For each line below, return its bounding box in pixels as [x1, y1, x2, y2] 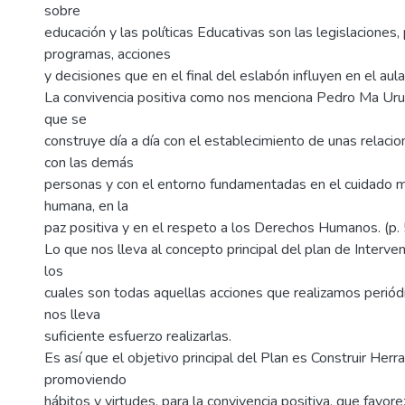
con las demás [44, 153, 134, 174]
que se [44, 109, 87, 130]
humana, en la [44, 196, 128, 217]
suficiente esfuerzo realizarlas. [44, 326, 231, 347]
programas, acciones [44, 44, 171, 65]
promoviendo [44, 370, 127, 391]
